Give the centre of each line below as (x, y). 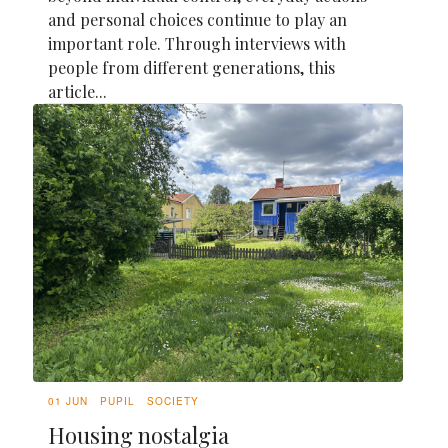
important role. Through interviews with (197, 43)
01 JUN (68, 401)
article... (77, 91)
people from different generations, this (191, 67)
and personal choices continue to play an (197, 19)
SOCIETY (173, 401)
